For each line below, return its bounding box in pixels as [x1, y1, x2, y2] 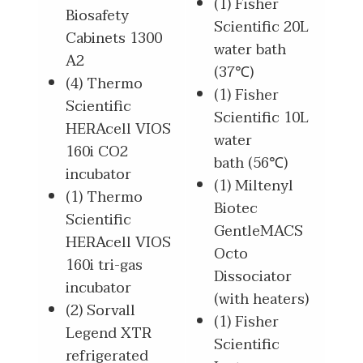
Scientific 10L [213, 105, 309, 130]
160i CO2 [65, 139, 128, 164]
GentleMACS [213, 218, 303, 244]
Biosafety [65, 2, 129, 28]
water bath [213, 36, 286, 62]
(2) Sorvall [65, 297, 135, 323]
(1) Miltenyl [213, 173, 293, 199]
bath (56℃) [213, 150, 288, 176]
